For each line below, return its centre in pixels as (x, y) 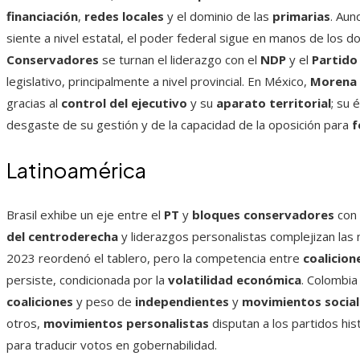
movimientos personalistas (126, 323)
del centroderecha (62, 237)
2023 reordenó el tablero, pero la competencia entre (155, 258)
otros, (25, 323)
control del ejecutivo (124, 103)
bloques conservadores (263, 215)
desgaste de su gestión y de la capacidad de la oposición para (179, 125)
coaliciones (40, 302)
